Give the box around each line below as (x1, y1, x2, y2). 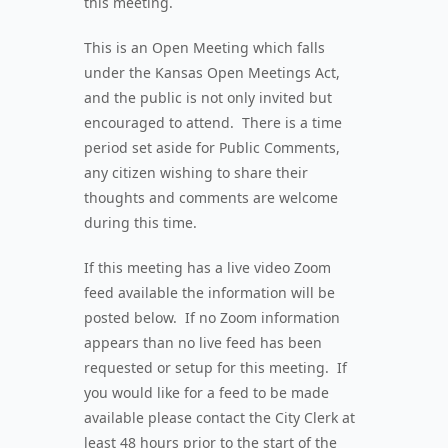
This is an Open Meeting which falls (84, 38, 325, 57)
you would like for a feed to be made (84, 383, 329, 402)
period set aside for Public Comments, (84, 138, 340, 157)
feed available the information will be (84, 283, 335, 302)
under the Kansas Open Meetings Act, (84, 63, 340, 82)
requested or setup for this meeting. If (84, 358, 347, 377)
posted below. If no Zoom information (84, 308, 340, 327)
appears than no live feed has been (84, 333, 322, 352)
